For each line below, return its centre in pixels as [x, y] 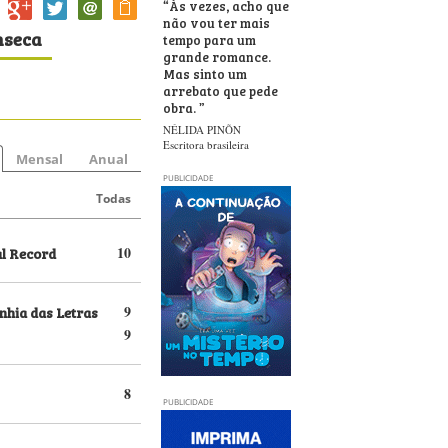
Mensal [39, 159]
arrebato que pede [220, 90]
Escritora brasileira [206, 144]
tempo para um [209, 39]
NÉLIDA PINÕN [202, 129]
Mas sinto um [205, 73]
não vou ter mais [216, 22]
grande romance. [217, 56]
